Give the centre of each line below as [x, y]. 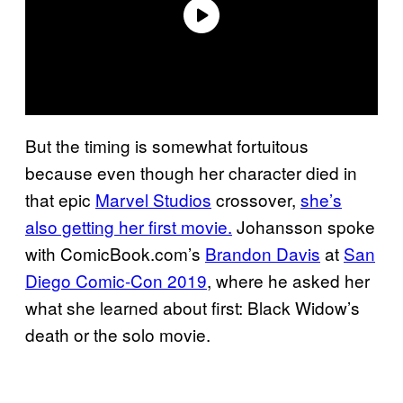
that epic [60, 199]
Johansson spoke [304, 226]
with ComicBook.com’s [115, 253]
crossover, [256, 199]
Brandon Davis [263, 253]
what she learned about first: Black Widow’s [193, 307]
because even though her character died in [191, 172]
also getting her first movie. [129, 226]
